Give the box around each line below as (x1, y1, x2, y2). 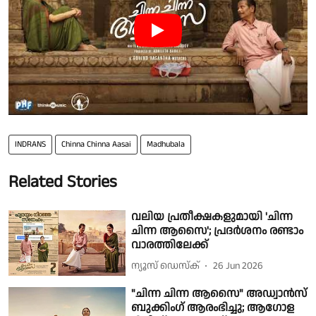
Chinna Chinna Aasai (61, 138, 131, 150)
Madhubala (147, 138, 185, 150)
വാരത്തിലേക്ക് (131, 236, 209, 253)
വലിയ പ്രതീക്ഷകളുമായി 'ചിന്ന (131, 208, 293, 225)
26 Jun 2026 (213, 259, 264, 274)
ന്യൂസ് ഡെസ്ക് (131, 259, 200, 274)
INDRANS (15, 138, 46, 150)
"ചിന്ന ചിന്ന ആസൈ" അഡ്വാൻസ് (131, 286, 308, 303)
